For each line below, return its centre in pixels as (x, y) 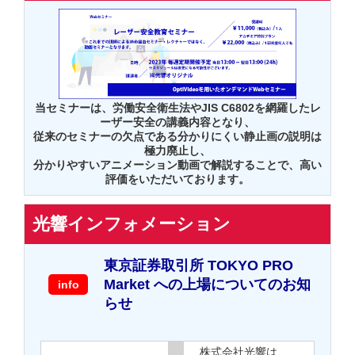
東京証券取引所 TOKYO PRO (198, 265)
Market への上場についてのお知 (207, 284)
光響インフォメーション (132, 224)
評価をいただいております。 (177, 179)
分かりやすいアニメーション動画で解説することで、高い (177, 165)
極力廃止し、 (177, 151)
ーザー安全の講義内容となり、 (177, 122)
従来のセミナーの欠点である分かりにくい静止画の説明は (177, 137)
